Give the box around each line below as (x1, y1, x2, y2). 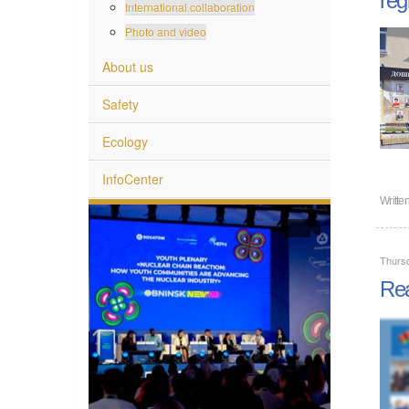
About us (102, 56, 153, 75)
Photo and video (125, 22, 206, 38)
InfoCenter (102, 168, 163, 187)
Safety (102, 93, 139, 112)
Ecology (102, 131, 148, 150)
